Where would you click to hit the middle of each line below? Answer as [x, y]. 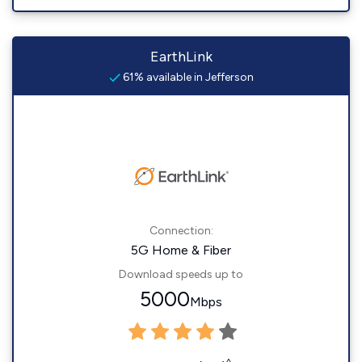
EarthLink [181, 57]
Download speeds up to [181, 274]
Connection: [181, 231]
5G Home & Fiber [181, 250]
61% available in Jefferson [187, 77]
